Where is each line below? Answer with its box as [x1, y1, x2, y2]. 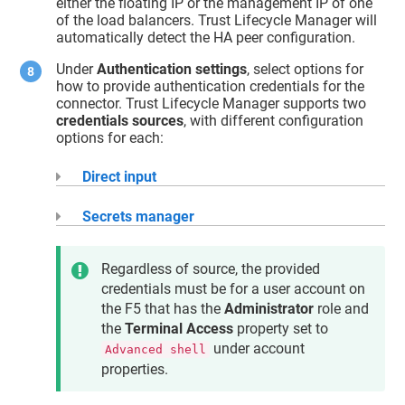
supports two [279, 94, 367, 112]
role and [314, 299, 370, 317]
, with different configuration [184, 111, 364, 129]
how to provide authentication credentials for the [56, 77, 365, 95]
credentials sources [56, 111, 184, 129]
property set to [233, 319, 329, 337]
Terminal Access [125, 319, 234, 337]
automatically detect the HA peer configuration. [56, 28, 356, 46]
